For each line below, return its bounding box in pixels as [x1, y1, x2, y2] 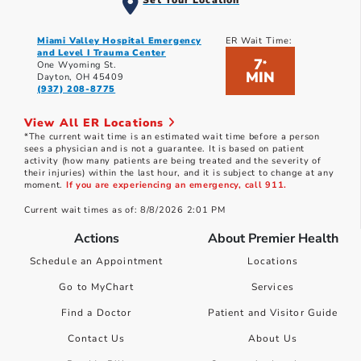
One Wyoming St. [37, 59, 117, 72]
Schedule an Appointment [29, 255, 164, 268]
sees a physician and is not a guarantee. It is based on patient [24, 143, 305, 156]
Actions [73, 230, 119, 248]
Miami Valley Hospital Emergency [37, 35, 201, 48]
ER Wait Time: [225, 35, 293, 48]
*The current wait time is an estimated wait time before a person [24, 131, 320, 143]
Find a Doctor [60, 306, 132, 320]
